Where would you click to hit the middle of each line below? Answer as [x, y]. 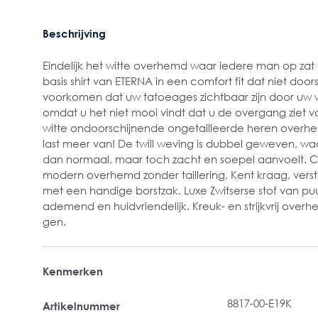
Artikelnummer [81, 306]
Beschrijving [74, 33]
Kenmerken [73, 271]
